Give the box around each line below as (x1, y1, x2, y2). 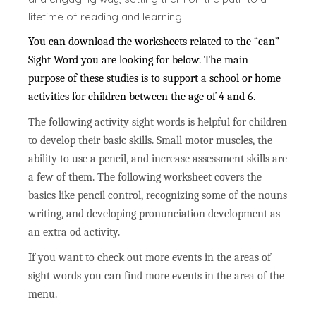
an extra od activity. (28, 226, 121, 239)
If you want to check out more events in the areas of (28, 251, 272, 265)
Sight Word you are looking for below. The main (28, 54, 249, 67)
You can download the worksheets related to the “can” (28, 35, 280, 49)
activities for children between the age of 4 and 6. (28, 90, 256, 104)
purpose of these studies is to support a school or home (28, 72, 281, 85)
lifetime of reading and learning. (28, 10, 185, 24)
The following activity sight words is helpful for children (28, 116, 288, 129)
